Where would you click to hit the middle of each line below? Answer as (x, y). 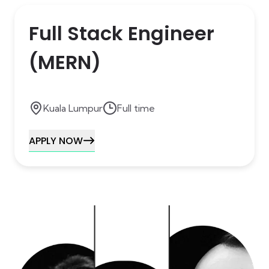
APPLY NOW (56, 141)
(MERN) (65, 62)
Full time (136, 108)
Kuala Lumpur (73, 108)
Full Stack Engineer (122, 33)
